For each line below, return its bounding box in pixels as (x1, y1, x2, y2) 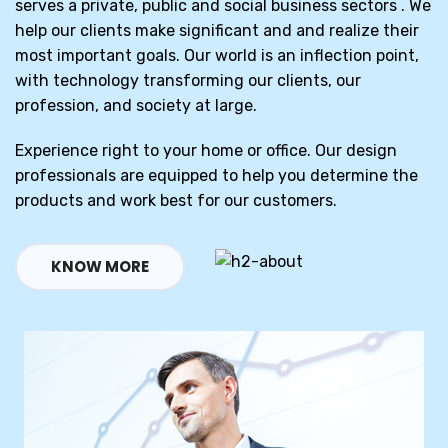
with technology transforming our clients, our (15, 71, 361, 91)
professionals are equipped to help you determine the (15, 166, 418, 186)
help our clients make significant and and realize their (15, 21, 419, 41)
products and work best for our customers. (15, 191, 337, 211)
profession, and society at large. (15, 96, 257, 116)
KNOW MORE (51, 256, 149, 278)
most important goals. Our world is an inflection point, (15, 46, 419, 66)
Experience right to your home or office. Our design (15, 141, 397, 161)
